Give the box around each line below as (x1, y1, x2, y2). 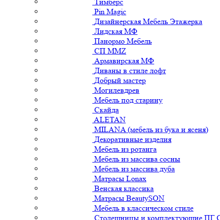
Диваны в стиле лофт (94, 65, 166, 75)
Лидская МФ (94, 26, 137, 36)
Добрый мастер (94, 75, 146, 85)
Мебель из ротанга (94, 144, 157, 154)
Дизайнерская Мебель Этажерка (94, 16, 202, 26)
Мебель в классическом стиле (94, 203, 193, 213)
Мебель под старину (94, 95, 163, 105)
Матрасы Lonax (94, 173, 146, 183)
